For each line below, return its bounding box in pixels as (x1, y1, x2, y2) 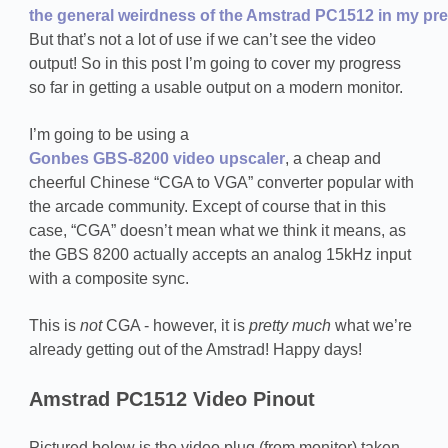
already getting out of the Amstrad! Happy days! (28, 341, 362, 359)
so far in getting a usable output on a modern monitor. (28, 78, 403, 96)
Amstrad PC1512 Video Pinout (28, 387, 315, 410)
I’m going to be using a (28, 125, 189, 143)
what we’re (330, 317, 412, 335)
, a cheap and (284, 149, 381, 167)
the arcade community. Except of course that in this (28, 197, 386, 215)
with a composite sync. (28, 269, 189, 287)
